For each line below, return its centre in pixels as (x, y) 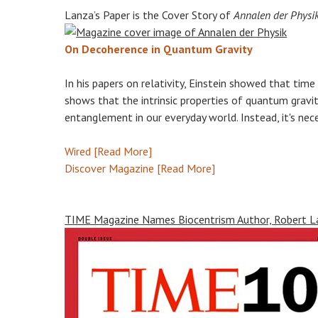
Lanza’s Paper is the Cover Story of (149, 15)
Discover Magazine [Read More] (140, 168)
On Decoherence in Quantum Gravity (159, 49)
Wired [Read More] (109, 151)
